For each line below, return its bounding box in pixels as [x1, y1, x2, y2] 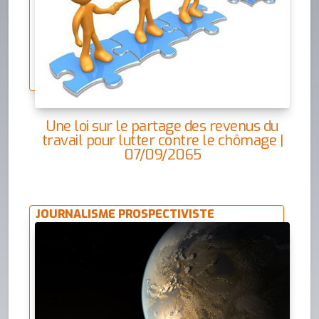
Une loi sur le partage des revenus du [46, 117, 278, 136]
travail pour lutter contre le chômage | [41, 131, 283, 150]
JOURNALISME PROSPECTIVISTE [36, 206, 215, 221]
